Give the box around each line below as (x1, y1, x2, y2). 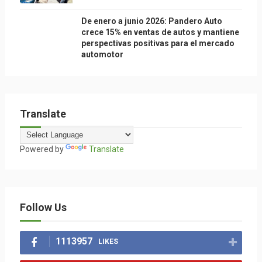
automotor (81, 50, 123, 59)
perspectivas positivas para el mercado (81, 39, 235, 48)
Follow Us (19, 201, 67, 213)
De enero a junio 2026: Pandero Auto (81, 16, 222, 26)
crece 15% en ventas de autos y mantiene (81, 27, 239, 37)
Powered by (19, 144, 65, 154)
